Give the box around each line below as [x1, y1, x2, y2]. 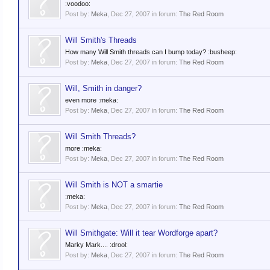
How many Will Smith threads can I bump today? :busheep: [65, 48, 237, 55]
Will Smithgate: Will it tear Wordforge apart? [65, 228, 218, 237]
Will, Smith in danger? [65, 84, 142, 93]
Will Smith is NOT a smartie [65, 180, 163, 189]
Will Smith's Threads [65, 36, 137, 45]
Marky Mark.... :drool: [65, 241, 128, 248]
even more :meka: [65, 96, 118, 104]
